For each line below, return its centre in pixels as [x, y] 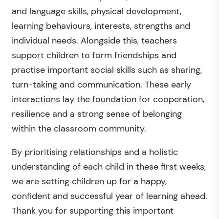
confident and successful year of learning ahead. [109, 196]
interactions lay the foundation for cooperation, [108, 99]
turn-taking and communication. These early [101, 85]
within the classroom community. [79, 129]
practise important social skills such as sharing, [107, 70]
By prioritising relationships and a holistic [95, 152]
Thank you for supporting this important [93, 211]
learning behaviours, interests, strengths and [101, 26]
